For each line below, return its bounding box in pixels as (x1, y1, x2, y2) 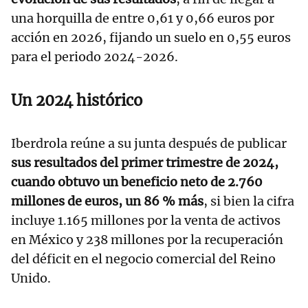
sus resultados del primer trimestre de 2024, (11, 154, 278, 170)
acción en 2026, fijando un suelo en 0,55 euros (11, 29, 291, 45)
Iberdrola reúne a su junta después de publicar (11, 135, 287, 151)
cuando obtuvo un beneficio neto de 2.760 (11, 173, 263, 190)
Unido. (11, 269, 51, 286)
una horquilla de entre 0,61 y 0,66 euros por (11, 10, 274, 26)
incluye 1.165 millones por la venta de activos (11, 212, 280, 228)
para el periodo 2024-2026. (11, 48, 178, 65)
